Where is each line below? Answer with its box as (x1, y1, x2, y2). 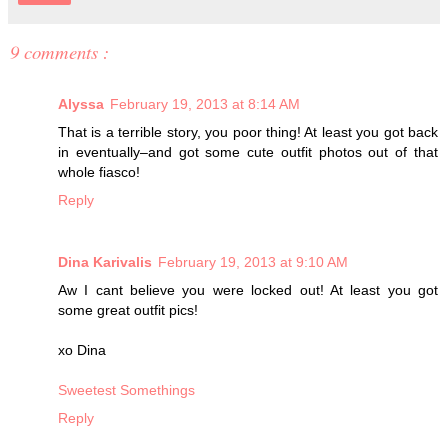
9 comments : (10, 38, 109, 64)
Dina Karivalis (58, 253, 152, 270)
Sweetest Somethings (58, 381, 195, 398)
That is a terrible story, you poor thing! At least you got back (58, 123, 438, 140)
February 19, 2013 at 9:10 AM (158, 253, 348, 270)
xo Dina (58, 341, 106, 358)
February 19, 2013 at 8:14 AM (110, 95, 300, 112)
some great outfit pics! (58, 301, 198, 318)
